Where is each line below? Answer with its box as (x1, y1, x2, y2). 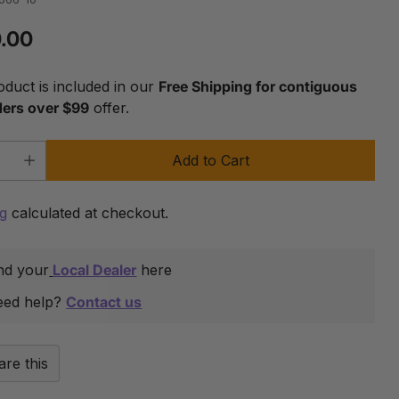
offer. (89, 98, 130, 117)
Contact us (66, 292, 142, 311)
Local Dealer (53, 260, 137, 279)
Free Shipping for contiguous (159, 77, 358, 95)
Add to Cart (172, 151, 250, 169)
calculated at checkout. (7, 203, 169, 222)
